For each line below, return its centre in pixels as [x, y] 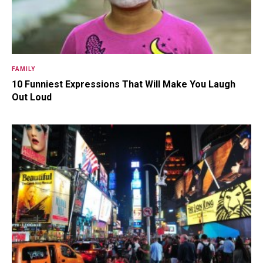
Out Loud [32, 97]
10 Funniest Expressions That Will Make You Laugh [124, 85]
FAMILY [23, 69]
